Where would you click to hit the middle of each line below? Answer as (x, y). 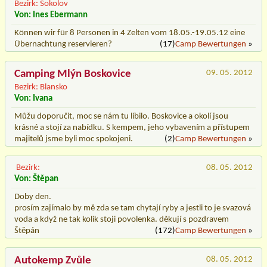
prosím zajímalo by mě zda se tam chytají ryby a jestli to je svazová (133, 208)
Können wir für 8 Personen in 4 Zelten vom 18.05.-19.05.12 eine (130, 33)
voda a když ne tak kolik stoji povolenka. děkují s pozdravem (122, 219)
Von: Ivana (33, 98)
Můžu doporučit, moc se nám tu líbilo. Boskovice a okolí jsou (121, 116)
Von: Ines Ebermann (51, 15)
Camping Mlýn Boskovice (73, 74)
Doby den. (33, 197)
